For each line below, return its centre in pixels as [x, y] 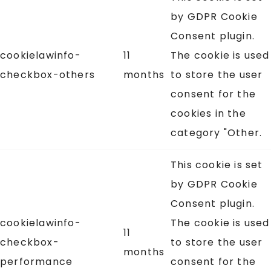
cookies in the [208, 113]
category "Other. [217, 132]
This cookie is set [217, 165]
